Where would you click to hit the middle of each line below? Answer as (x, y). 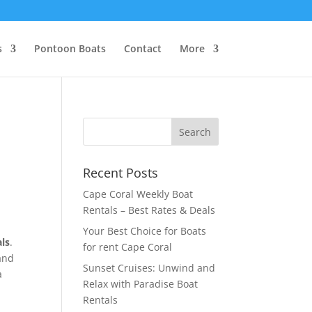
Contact (142, 48)
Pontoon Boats (70, 48)
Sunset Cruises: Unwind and (149, 268)
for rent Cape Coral (128, 247)
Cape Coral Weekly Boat (138, 194)
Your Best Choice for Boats (145, 231)
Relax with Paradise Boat (141, 284)
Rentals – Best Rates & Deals (149, 210)
